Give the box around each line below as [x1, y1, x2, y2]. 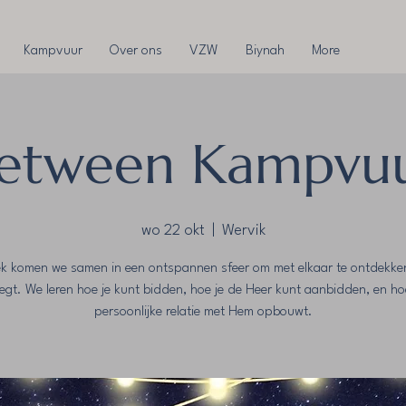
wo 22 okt [140, 223, 205, 239]
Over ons [109, 44, 162, 58]
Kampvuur [23, 44, 82, 58]
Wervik [221, 223, 266, 239]
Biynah [245, 44, 285, 58]
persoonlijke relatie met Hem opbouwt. [93, 305, 313, 320]
